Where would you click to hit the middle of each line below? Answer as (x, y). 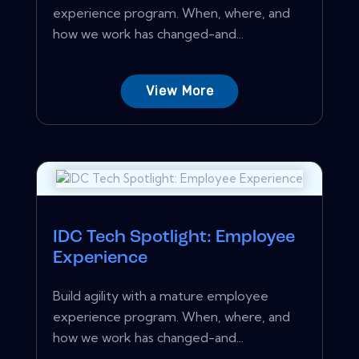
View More (179, 91)
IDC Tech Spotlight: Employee (174, 237)
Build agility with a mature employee (161, 295)
